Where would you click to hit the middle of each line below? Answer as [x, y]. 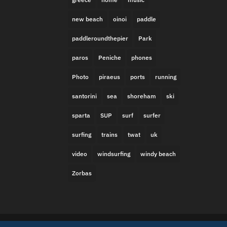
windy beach [158, 154]
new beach [88, 19]
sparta [81, 115]
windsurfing [114, 154]
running [166, 77]
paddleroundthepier [100, 38]
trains [110, 134]
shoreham [142, 96]
